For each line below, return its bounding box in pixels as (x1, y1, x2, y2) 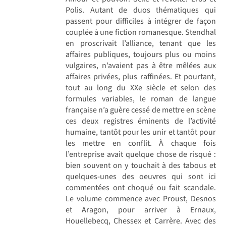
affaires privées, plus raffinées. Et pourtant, (66, 71, 216, 82)
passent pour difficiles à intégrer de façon (66, 15, 216, 27)
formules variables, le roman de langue (66, 93, 216, 104)
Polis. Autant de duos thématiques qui (66, 4, 216, 16)
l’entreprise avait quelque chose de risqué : (66, 148, 216, 160)
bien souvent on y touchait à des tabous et (66, 159, 216, 171)
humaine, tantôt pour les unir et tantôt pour (66, 126, 216, 138)
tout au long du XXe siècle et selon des (66, 82, 216, 93)
